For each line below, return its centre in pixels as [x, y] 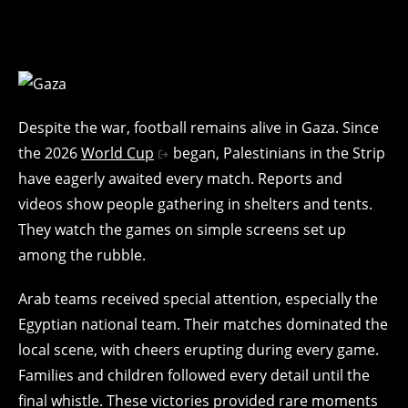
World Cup [117, 153]
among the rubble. [82, 255]
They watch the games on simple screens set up [182, 229]
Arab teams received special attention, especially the [198, 298]
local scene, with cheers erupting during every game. [199, 349]
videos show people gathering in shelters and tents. [195, 204]
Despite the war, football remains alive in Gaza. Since [199, 127]
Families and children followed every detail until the [194, 375]
